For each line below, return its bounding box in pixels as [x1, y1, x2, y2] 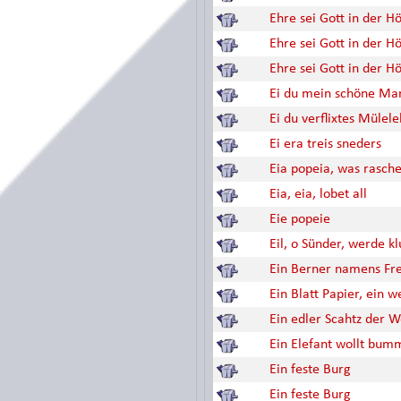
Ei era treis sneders [269, 137, 381, 151]
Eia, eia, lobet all [269, 187, 367, 201]
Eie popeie [269, 212, 330, 226]
